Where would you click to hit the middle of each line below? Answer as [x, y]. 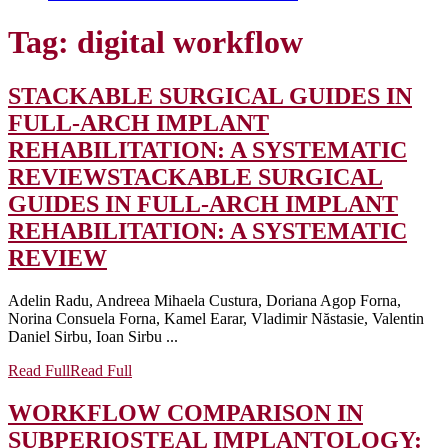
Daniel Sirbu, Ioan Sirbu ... [93, 336]
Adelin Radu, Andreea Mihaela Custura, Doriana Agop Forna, [204, 300]
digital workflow [190, 42]
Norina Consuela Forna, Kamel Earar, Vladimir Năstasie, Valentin [216, 318]
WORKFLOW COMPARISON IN [185, 412]
